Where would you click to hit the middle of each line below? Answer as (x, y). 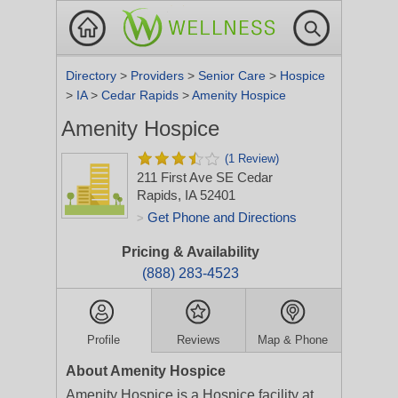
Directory (93, 76)
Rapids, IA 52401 (186, 195)
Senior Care (234, 76)
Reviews (198, 340)
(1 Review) (252, 159)
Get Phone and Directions (222, 217)
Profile (104, 340)
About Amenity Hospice (146, 371)
